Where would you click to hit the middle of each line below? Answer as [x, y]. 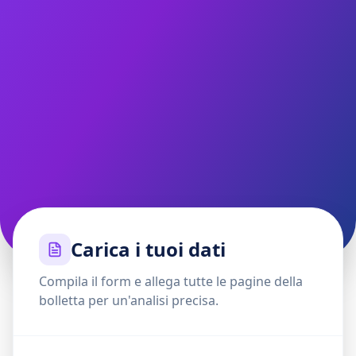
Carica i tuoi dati [148, 249]
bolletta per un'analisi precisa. [129, 300]
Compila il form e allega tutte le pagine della [171, 281]
